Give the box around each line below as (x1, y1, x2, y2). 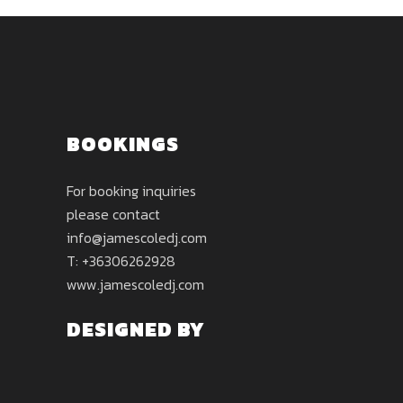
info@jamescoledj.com (67, 227, 207, 248)
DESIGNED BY (67, 315, 205, 345)
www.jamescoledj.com (67, 273, 204, 295)
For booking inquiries (67, 180, 196, 201)
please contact (67, 203, 160, 225)
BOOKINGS (67, 130, 179, 159)
